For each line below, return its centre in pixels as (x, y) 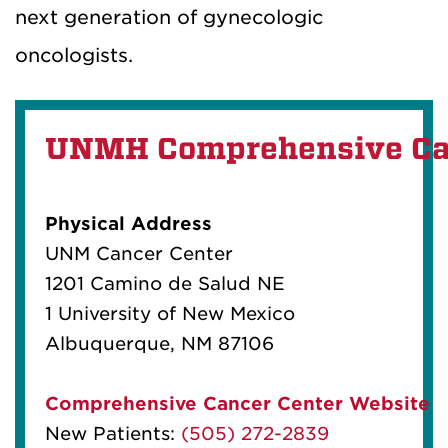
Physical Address (128, 224)
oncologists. (77, 56)
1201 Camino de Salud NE (165, 284)
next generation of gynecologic (169, 18)
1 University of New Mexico (170, 314)
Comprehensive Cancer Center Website (237, 404)
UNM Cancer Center (139, 254)
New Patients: (113, 434)
